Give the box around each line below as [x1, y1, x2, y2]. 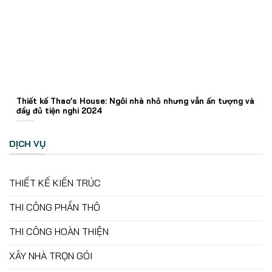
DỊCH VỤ [9, 138, 46, 149]
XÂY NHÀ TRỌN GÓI [9, 249, 92, 262]
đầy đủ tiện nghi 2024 [16, 105, 102, 115]
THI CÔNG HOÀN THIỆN [9, 225, 109, 237]
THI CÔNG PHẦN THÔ [9, 200, 100, 213]
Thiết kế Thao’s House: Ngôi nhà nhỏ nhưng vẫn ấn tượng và [16, 95, 254, 106]
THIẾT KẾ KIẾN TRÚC [9, 176, 101, 189]
